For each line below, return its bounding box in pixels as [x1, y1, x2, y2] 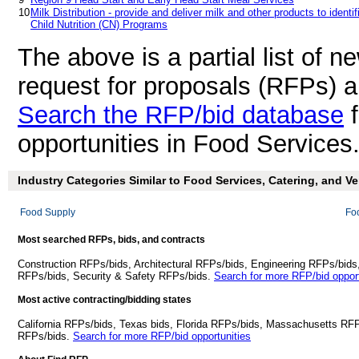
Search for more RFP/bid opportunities [73, 330, 251, 342]
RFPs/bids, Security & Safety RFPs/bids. [18, 270, 214, 282]
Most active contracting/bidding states [18, 294, 192, 305]
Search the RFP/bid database [18, 101, 344, 129]
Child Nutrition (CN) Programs [30, 18, 167, 30]
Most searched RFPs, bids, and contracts [18, 234, 205, 245]
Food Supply [20, 207, 75, 218]
